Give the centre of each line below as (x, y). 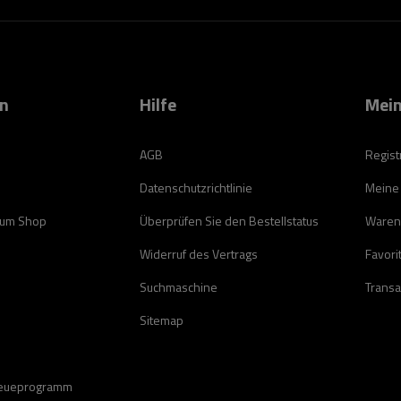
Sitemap (162, 320)
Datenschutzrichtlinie (196, 188)
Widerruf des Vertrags (199, 254)
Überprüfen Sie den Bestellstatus (229, 221)
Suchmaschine (179, 287)
